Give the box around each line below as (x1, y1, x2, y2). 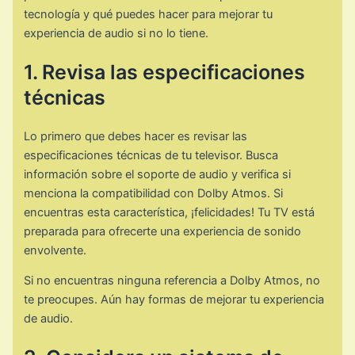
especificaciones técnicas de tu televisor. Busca (24, 147, 279, 162)
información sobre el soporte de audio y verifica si (24, 166, 292, 181)
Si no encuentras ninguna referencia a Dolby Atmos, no (24, 273, 321, 288)
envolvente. (24, 242, 87, 258)
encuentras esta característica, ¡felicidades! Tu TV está (24, 204, 315, 219)
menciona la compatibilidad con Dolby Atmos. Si (24, 185, 284, 200)
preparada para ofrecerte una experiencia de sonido (24, 223, 302, 239)
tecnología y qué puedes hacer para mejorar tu (24, 7, 273, 22)
